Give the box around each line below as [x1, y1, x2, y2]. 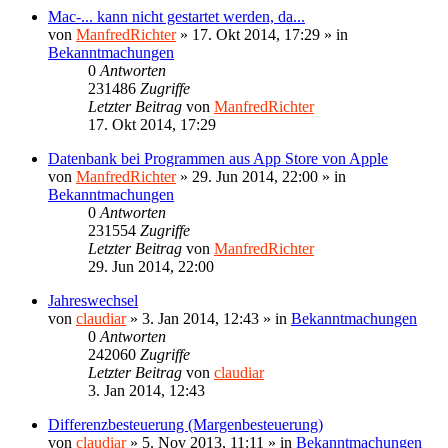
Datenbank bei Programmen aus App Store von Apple [48, 149, 388, 167]
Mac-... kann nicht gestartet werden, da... [48, 7, 305, 25]
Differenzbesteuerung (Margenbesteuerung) [48, 415, 323, 433]
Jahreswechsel [48, 291, 138, 309]
